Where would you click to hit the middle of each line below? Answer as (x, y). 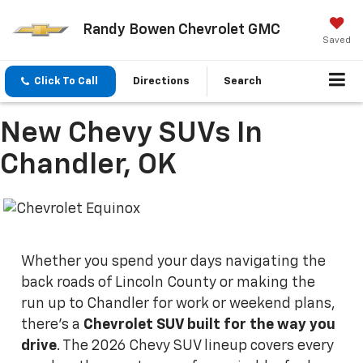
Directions (161, 82)
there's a (53, 325)
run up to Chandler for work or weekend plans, (179, 303)
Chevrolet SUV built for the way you (210, 325)
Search (243, 82)
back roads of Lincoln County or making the (169, 282)
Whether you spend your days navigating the (174, 261)
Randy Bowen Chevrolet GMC (181, 30)
